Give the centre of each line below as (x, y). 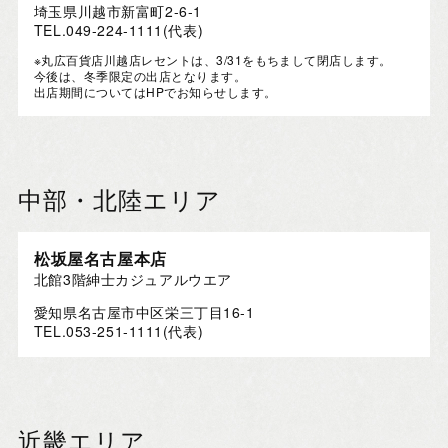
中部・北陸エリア (119, 201)
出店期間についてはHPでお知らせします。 (155, 92)
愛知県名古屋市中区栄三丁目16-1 (144, 312)
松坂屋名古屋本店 (100, 259)
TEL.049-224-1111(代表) (118, 30)
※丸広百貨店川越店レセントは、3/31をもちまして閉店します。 (212, 60)
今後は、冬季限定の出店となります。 (140, 76)
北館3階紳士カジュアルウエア (132, 279)
